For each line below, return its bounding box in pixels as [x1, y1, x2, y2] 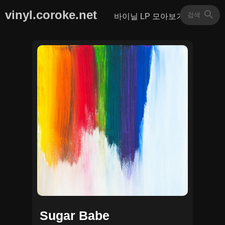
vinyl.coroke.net [5, 8, 97, 22]
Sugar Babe [40, 208, 109, 222]
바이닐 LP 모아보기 [114, 12, 184, 21]
